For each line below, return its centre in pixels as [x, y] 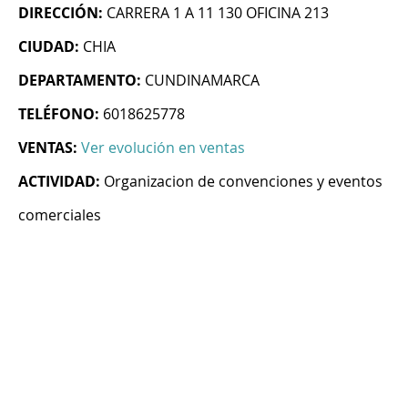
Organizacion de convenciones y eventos [243, 182]
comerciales [60, 215]
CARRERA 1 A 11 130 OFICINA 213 [218, 13]
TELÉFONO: [59, 114]
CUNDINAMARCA [202, 81]
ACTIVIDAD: [59, 182]
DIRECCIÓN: [61, 13]
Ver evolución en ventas [163, 148]
